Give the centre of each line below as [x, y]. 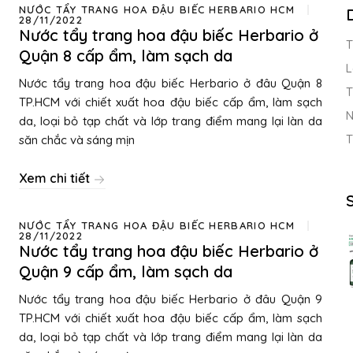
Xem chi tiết [56, 178]
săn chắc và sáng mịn [77, 140]
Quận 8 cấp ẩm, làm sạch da [126, 56]
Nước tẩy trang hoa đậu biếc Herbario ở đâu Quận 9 [171, 299]
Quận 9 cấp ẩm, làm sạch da [126, 271]
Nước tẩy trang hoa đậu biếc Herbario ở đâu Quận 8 [171, 83]
